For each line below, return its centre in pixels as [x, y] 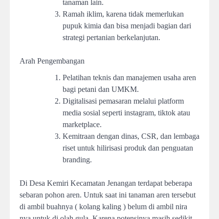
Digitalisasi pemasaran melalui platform [123, 101]
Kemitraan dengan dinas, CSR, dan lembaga [131, 136]
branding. [77, 160]
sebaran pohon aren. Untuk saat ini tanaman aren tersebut [108, 195]
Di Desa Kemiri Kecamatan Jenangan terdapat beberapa [106, 183]
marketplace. [82, 125]
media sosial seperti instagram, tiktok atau [126, 113]
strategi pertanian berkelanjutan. [111, 38]
